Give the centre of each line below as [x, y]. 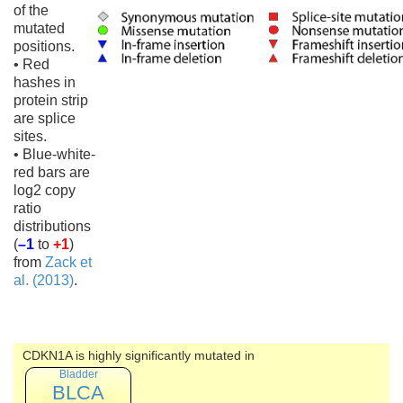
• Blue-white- [54, 154]
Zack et [68, 262]
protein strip [51, 100]
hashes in [45, 82]
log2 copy [45, 190]
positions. [44, 46]
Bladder [78, 374]
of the [31, 10]
